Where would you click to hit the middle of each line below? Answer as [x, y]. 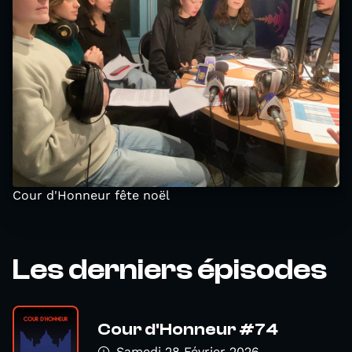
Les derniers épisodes [170, 269]
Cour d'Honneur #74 [188, 329]
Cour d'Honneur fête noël [91, 195]
